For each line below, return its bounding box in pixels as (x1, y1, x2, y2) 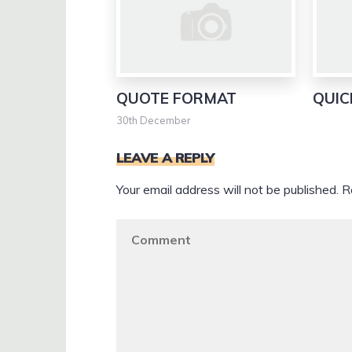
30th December (116, 113, 191, 126)
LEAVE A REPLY (116, 148, 214, 166)
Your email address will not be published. (116, 181, 339, 198)
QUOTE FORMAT (116, 89, 236, 108)
